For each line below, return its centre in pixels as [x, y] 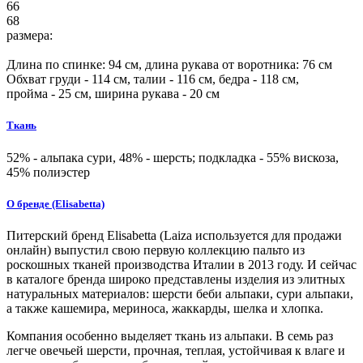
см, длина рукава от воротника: [212, 65]
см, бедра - [228, 79]
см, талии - [143, 79]
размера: [30, 36]
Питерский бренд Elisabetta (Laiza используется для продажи [174, 235]
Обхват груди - [49, 79]
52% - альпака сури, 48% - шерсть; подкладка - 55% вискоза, [173, 157]
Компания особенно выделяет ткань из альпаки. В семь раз [170, 335]
